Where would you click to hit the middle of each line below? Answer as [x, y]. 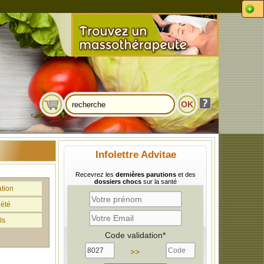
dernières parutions [146, 174]
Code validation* [135, 235]
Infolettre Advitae [136, 155]
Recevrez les [95, 174]
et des [186, 174]
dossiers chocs [118, 181]
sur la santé [159, 181]
